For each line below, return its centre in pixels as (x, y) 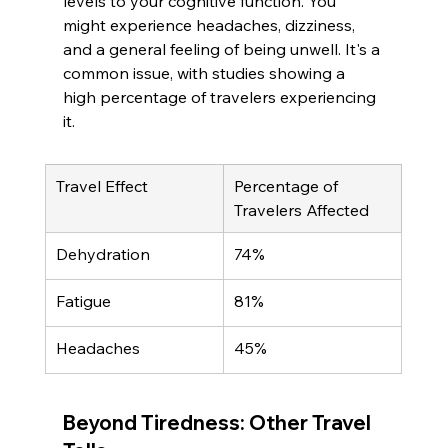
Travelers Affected (301, 210)
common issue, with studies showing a (205, 73)
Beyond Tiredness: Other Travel (218, 422)
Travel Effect (101, 186)
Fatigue (83, 301)
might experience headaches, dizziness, (210, 25)
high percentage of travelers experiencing (221, 97)
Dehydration (102, 254)
